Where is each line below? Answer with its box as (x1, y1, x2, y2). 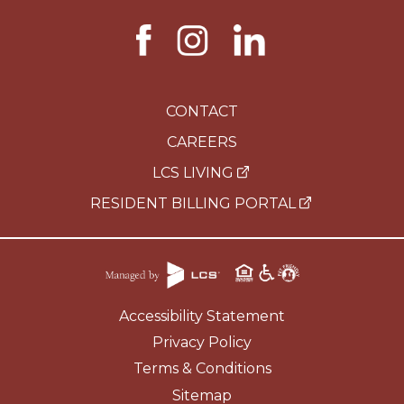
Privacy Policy (152, 333, 252, 351)
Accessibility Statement (119, 307, 285, 325)
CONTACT (166, 102, 238, 120)
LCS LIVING (152, 163, 237, 181)
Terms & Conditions (133, 360, 271, 378)
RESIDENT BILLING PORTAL (90, 194, 299, 212)
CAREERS (167, 133, 237, 151)
